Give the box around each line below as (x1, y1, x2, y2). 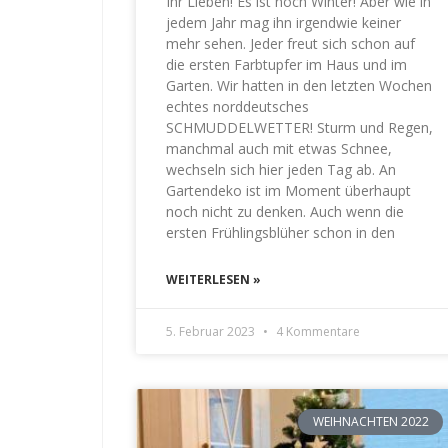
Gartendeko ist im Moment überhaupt (165, 180, 411, 200)
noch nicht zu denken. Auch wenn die (165, 201, 404, 221)
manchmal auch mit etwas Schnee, (165, 138, 392, 158)
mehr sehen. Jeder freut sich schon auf (165, 33, 415, 53)
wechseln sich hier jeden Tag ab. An (165, 159, 396, 179)
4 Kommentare (272, 322, 360, 340)
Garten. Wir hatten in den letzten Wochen (165, 75, 432, 95)
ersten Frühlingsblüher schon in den (165, 222, 395, 242)
